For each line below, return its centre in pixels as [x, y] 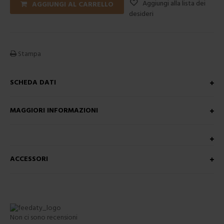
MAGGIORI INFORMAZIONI [54, 110]
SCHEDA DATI [33, 82]
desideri [141, 14]
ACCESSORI [29, 159]
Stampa [29, 54]
